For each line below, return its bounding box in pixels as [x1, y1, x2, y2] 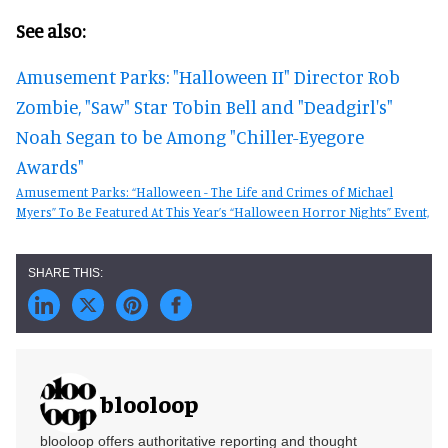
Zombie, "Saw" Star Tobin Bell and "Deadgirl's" [16, 95, 393, 118]
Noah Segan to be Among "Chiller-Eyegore [16, 125, 364, 148]
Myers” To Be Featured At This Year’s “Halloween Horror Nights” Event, [16, 204, 429, 220]
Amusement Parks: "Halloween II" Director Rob [16, 65, 400, 88]
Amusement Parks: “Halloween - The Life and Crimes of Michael [16, 184, 393, 200]
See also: [16, 19, 85, 42]
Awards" [16, 155, 84, 178]
